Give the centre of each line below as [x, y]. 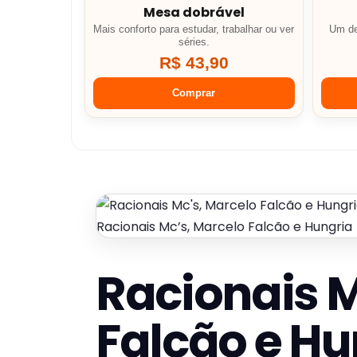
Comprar [194, 93]
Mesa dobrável [194, 13]
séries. [194, 43]
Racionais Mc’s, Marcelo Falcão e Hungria [224, 227]
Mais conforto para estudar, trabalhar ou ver [194, 30]
